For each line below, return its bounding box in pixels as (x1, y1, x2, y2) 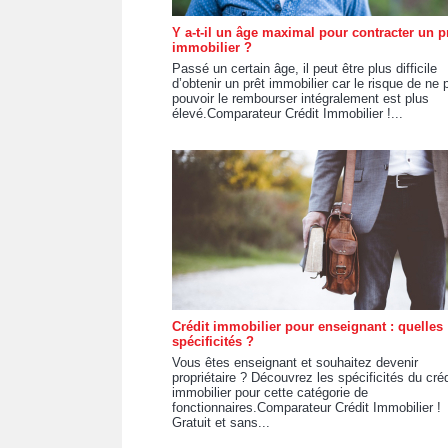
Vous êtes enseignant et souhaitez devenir (172, 355, 418, 370)
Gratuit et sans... (172, 415, 270, 430)
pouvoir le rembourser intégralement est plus (172, 91, 429, 106)
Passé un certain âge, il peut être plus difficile (172, 61, 437, 76)
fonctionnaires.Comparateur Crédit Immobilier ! (172, 400, 441, 415)
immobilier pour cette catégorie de (172, 385, 368, 400)
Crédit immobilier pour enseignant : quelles (172, 319, 443, 334)
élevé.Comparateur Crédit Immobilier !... (172, 106, 403, 121)
